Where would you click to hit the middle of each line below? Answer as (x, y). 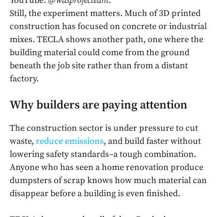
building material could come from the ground (100, 52)
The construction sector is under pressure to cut (104, 128)
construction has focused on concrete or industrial (108, 26)
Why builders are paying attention (99, 105)
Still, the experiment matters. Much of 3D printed (105, 13)
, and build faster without (152, 141)
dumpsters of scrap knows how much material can (108, 180)
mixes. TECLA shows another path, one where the (107, 39)
